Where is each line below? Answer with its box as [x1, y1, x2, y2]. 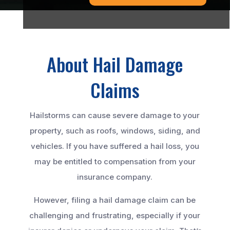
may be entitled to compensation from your [34, 157, 196, 167]
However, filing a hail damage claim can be [34, 195, 196, 205]
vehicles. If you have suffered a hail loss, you [30, 141, 199, 151]
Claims [90, 76, 140, 104]
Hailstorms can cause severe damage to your [30, 110, 200, 121]
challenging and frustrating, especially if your [29, 210, 201, 221]
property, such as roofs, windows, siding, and [29, 126, 200, 136]
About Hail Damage [47, 50, 183, 78]
